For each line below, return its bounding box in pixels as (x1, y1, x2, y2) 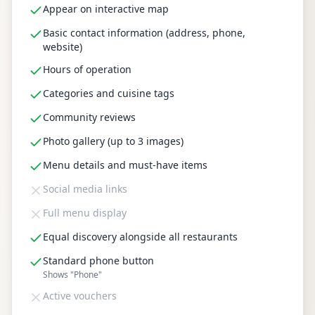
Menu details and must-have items (43, 158, 207, 172)
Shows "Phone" (43, 269, 102, 281)
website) (43, 40, 82, 53)
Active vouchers (43, 289, 117, 302)
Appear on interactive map (43, 2, 169, 15)
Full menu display (43, 206, 127, 219)
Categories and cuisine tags (43, 86, 174, 100)
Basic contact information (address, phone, (43, 26, 245, 39)
